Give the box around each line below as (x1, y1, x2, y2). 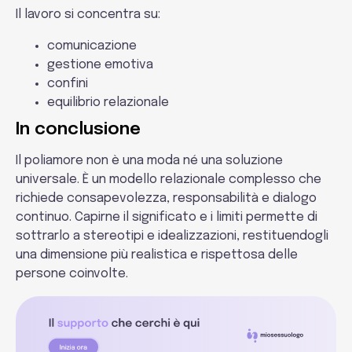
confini (47, 77, 88, 90)
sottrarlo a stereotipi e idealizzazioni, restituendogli (16, 229, 328, 243)
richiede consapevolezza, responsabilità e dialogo (16, 192, 317, 205)
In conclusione (16, 121, 141, 138)
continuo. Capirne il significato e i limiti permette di (16, 211, 317, 224)
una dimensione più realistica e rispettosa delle (16, 248, 298, 262)
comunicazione (47, 39, 137, 53)
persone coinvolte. (16, 267, 128, 280)
